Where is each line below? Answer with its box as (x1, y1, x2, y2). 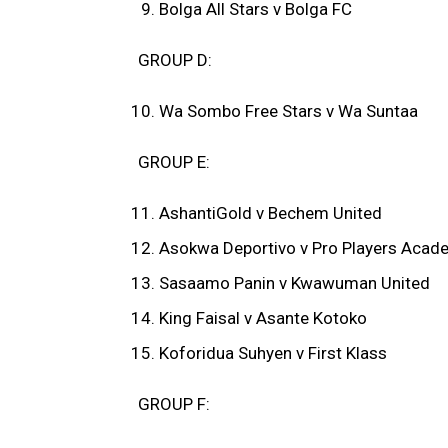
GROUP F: (138, 394, 210, 415)
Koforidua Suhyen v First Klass (159, 343, 387, 364)
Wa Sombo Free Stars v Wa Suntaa (159, 101, 418, 122)
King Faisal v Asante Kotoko (159, 308, 367, 329)
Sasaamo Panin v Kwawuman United (159, 273, 430, 294)
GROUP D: (138, 50, 212, 71)
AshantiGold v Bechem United (159, 203, 382, 224)
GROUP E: (138, 152, 210, 173)
